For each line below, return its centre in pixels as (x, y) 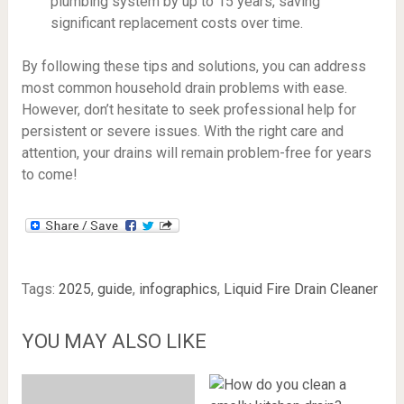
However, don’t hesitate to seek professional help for (188, 109)
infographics (178, 289)
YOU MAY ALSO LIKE (114, 341)
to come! (49, 174)
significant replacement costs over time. (176, 23)
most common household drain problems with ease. (184, 87)
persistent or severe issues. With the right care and (182, 131)
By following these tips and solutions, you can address (193, 66)
